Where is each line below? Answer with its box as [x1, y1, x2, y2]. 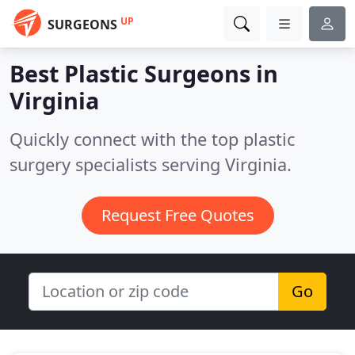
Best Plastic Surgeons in [10, 58, 278, 89]
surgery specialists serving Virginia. [10, 153, 292, 176]
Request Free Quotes [101, 204, 254, 226]
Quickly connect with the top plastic [10, 128, 295, 151]
